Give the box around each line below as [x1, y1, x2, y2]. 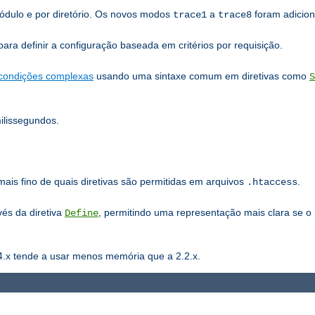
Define [65, 207, 98, 219]
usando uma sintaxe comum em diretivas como [94, 70, 309, 82]
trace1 [173, 8, 207, 20]
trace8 [218, 8, 252, 20]
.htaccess [247, 176, 297, 188]
